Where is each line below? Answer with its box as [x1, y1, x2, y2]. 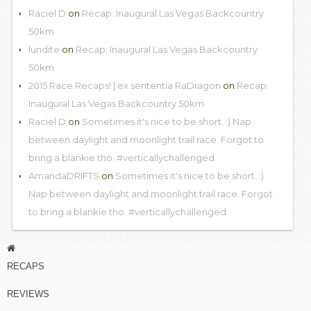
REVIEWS [7, 288, 49, 299]
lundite [28, 43, 60, 55]
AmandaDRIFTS [28, 169, 99, 181]
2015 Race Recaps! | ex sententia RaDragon [28, 79, 221, 91]
